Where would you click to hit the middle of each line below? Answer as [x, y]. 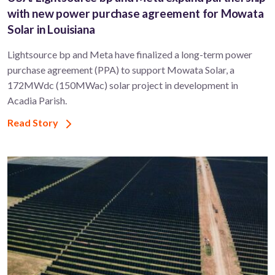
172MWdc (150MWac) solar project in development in [123, 85]
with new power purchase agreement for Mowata [136, 14]
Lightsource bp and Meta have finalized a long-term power [130, 55]
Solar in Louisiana [51, 29]
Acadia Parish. [37, 101]
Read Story [34, 123]
